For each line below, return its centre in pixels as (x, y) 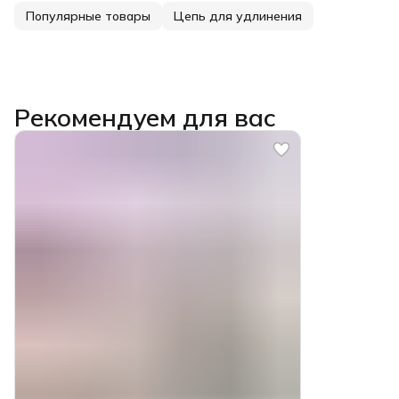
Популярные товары (88, 16)
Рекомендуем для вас (145, 117)
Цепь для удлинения (238, 16)
